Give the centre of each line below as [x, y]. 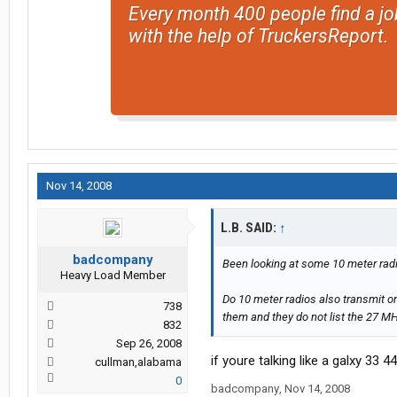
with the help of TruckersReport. [258, 36]
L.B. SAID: [250, 228]
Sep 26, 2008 [149, 344]
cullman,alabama [138, 362]
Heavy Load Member [113, 276]
